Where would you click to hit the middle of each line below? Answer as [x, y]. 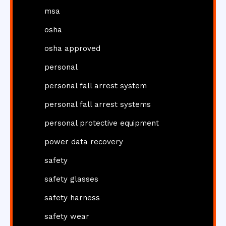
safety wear [67, 217]
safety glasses [71, 179]
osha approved [72, 49]
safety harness [72, 198]
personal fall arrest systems [98, 105]
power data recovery [84, 142]
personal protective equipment [102, 123]
